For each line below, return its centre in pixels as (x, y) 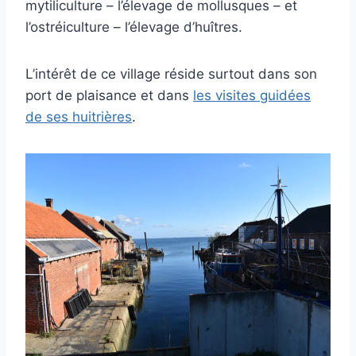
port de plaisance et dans (109, 96)
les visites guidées (252, 96)
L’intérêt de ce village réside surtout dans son (171, 74)
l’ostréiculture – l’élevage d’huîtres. (134, 27)
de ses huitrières (79, 117)
